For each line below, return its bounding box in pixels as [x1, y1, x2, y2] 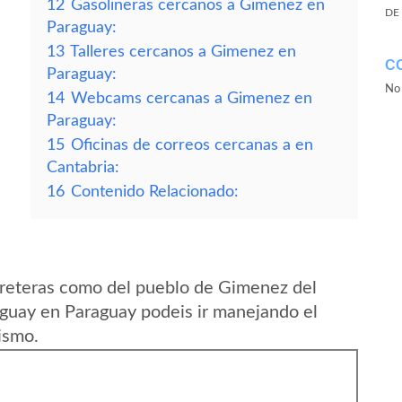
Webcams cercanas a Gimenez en [71, 91, 312, 106]
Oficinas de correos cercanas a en [71, 137, 313, 153]
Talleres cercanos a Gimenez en [70, 44, 296, 59]
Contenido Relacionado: [71, 184, 239, 199]
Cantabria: [47, 160, 119, 175]
